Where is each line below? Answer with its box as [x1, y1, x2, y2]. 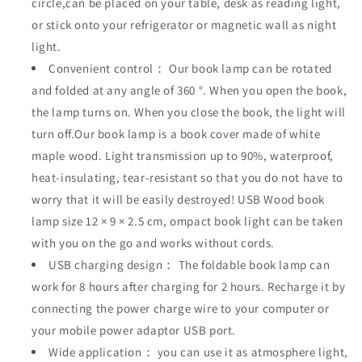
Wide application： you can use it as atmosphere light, [48, 343, 348, 360]
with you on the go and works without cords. [32, 234, 275, 250]
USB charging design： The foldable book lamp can [48, 256, 330, 272]
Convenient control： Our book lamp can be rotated [48, 60, 332, 76]
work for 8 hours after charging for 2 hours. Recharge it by [32, 278, 346, 294]
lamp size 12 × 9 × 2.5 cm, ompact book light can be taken [32, 213, 343, 229]
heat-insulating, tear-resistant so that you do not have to [32, 169, 343, 185]
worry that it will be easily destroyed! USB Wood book [32, 191, 325, 207]
